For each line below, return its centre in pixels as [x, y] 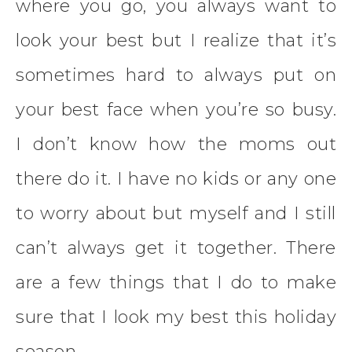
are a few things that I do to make [176, 283]
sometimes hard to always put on [176, 75]
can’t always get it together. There [176, 248]
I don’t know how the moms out [176, 145]
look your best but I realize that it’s [176, 41]
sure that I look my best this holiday [176, 317]
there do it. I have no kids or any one [176, 179]
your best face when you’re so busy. [176, 110]
